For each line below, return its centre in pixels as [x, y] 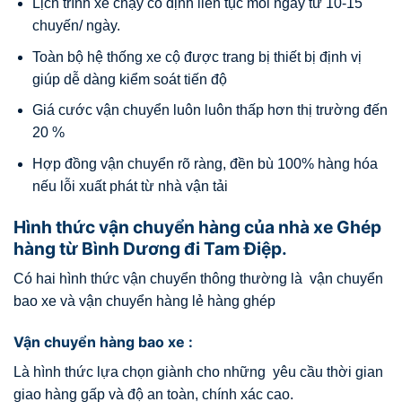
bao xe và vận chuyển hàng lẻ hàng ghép [144, 301]
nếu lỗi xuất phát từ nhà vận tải [130, 186]
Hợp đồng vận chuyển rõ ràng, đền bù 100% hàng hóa [205, 163]
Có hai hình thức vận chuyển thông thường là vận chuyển [198, 279]
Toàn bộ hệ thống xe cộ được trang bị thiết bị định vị [197, 57]
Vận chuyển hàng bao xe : [103, 342]
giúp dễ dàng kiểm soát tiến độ [129, 79]
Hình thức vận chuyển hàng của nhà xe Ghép [197, 227]
